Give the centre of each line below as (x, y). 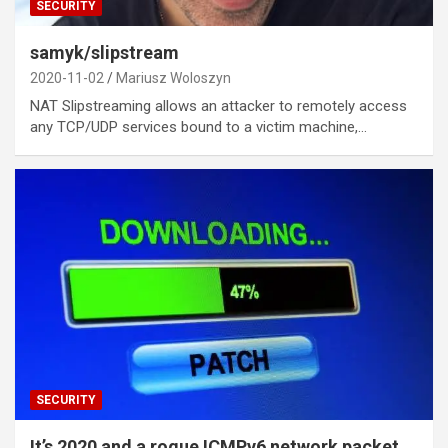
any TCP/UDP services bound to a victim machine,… (198, 126)
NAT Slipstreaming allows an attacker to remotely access (218, 105)
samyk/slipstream (104, 52)
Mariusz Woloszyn (173, 77)
